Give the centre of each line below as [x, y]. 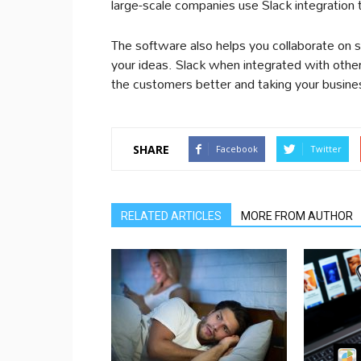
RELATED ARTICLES [171, 216]
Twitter [326, 149]
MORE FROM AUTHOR [297, 216]
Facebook [237, 149]
